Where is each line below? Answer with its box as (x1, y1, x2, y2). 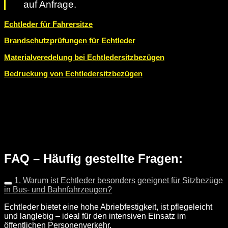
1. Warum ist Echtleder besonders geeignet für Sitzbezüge (14, 176, 223, 185)
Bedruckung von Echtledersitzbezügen (4, 69, 142, 78)
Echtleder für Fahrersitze (4, 20, 93, 29)
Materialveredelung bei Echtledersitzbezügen (4, 52, 164, 62)
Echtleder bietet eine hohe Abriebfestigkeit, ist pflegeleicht (4, 202, 212, 211)
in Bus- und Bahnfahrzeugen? (4, 185, 112, 194)
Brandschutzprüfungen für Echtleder (4, 36, 135, 45)
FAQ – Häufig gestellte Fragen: (4, 151, 183, 165)
